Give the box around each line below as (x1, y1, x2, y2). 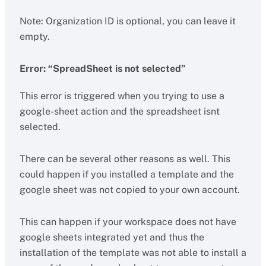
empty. (19, 31, 50, 42)
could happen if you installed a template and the (19, 169, 234, 180)
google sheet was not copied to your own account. (19, 184, 240, 195)
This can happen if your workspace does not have (19, 216, 236, 227)
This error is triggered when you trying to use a (19, 90, 224, 102)
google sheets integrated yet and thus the (19, 232, 204, 243)
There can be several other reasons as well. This (19, 153, 230, 164)
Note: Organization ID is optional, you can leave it (19, 15, 236, 27)
